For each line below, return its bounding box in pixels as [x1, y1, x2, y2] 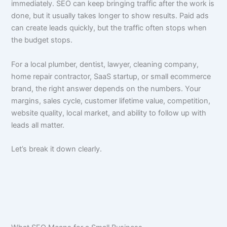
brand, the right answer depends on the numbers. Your [11, 84, 201, 93]
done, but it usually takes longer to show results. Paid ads [11, 11, 209, 21]
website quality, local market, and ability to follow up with [11, 108, 207, 118]
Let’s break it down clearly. [11, 144, 102, 154]
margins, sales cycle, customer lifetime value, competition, [11, 96, 211, 105]
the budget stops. [11, 35, 73, 45]
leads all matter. [11, 120, 65, 130]
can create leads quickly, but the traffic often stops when [11, 23, 207, 33]
